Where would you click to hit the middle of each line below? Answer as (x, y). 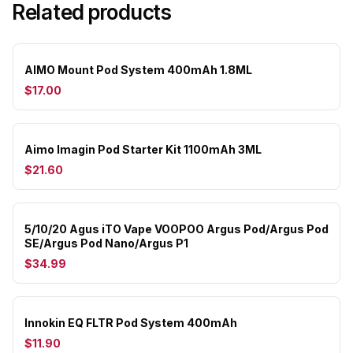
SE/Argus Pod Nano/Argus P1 (106, 243)
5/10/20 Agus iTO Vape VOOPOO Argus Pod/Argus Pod (176, 229)
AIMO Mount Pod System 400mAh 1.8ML (138, 70)
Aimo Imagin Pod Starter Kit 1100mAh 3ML (143, 149)
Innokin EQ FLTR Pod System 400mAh (131, 323)
